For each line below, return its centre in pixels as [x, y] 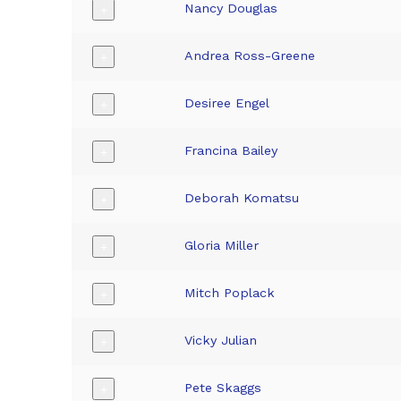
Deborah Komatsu [242, 198]
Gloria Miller [222, 246]
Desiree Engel [227, 103]
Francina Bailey [231, 151]
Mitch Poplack [230, 293]
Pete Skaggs [223, 388]
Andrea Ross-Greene [250, 56]
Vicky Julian [221, 341]
